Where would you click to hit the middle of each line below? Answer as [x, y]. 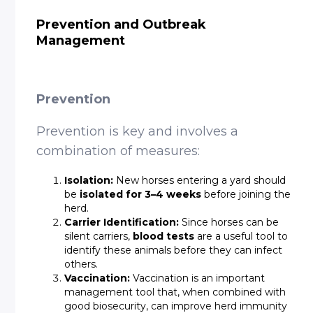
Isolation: [89, 180]
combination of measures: [118, 151]
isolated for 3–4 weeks [141, 194]
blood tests [164, 236]
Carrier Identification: [122, 222]
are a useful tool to [241, 236]
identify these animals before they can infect [174, 250]
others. [81, 264]
